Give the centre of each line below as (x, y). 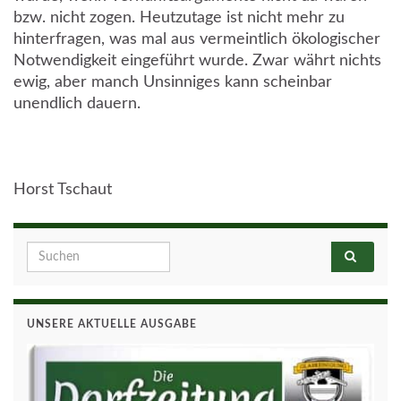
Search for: (61, 252)
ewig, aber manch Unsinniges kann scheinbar (173, 83)
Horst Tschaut (63, 190)
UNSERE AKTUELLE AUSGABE (112, 324)
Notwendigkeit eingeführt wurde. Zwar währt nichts (197, 61)
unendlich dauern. (77, 104)
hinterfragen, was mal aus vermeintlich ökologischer (197, 40)
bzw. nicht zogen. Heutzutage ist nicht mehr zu (179, 18)
